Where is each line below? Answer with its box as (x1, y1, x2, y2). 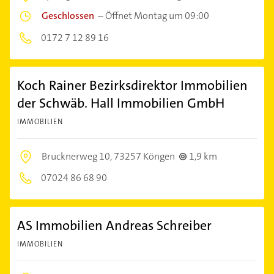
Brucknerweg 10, (42, 149, 114, 163)
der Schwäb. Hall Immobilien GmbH (17, 94, 224, 112)
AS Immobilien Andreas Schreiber (17, 216, 212, 234)
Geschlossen (42, 9, 94, 22)
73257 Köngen (114, 149, 175, 163)
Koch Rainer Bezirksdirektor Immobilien (17, 76, 248, 94)
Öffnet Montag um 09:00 (105, 9, 209, 22)
